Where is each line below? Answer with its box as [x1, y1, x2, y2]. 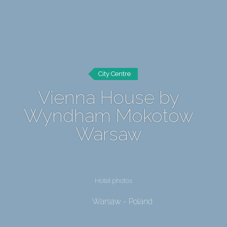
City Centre [98, 70, 131, 78]
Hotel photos [95, 177, 132, 184]
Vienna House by [37, 87, 179, 108]
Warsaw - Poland [92, 197, 153, 206]
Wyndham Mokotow [23, 105, 194, 126]
